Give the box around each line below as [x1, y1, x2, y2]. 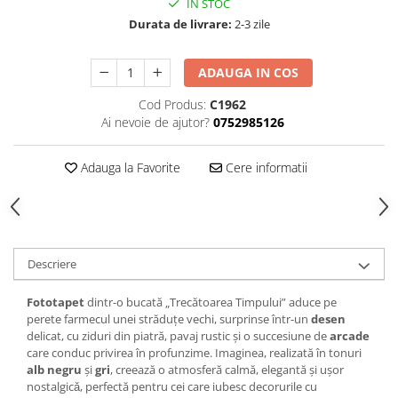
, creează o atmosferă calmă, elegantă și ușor [110, 362, 344, 378]
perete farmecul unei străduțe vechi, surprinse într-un [27, 311, 311, 328]
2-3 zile [231, 16, 270, 33]
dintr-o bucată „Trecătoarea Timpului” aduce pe [84, 294, 337, 311]
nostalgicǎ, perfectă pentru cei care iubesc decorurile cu [27, 378, 317, 395]
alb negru [27, 362, 82, 378]
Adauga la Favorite [76, 159, 180, 177]
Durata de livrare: [128, 16, 232, 33]
